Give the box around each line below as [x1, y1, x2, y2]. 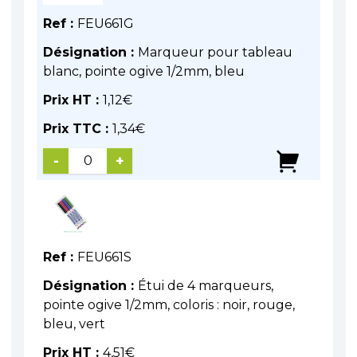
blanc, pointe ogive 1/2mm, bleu [43, 64, 245, 80]
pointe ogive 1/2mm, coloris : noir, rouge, [43, 296, 295, 312]
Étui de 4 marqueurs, [138, 277, 273, 293]
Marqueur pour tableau [138, 45, 292, 61]
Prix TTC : [43, 121, 112, 137]
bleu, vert [43, 316, 105, 331]
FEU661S [77, 249, 131, 265]
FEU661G [77, 16, 134, 32]
